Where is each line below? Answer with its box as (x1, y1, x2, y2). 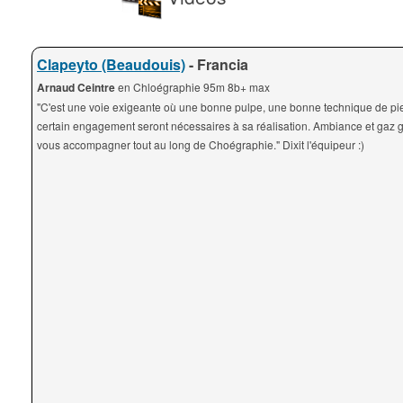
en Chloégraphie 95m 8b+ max (118, 79, 270, 94)
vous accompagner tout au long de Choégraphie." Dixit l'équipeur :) (37, 137, 364, 152)
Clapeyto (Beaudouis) (37, 54, 185, 75)
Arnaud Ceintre (37, 79, 118, 95)
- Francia (185, 54, 248, 75)
